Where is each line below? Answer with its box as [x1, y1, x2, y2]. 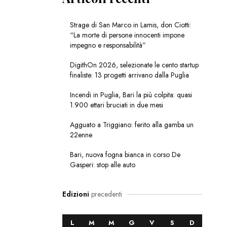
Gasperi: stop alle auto [69, 160, 135, 170]
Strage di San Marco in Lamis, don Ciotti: [69, 20, 191, 30]
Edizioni [62, 189, 89, 200]
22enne [69, 130, 92, 140]
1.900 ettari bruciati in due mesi [69, 100, 163, 110]
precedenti [89, 189, 122, 200]
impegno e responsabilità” [69, 40, 146, 51]
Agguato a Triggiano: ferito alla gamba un [69, 120, 194, 130]
